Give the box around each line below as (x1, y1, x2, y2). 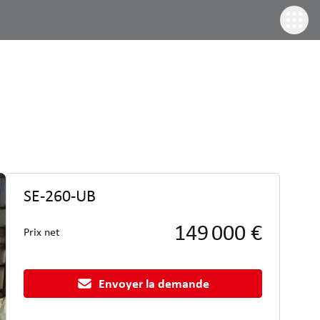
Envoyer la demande (98, 275, 209, 291)
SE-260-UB (24, 185, 96, 206)
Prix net (24, 224, 59, 239)
